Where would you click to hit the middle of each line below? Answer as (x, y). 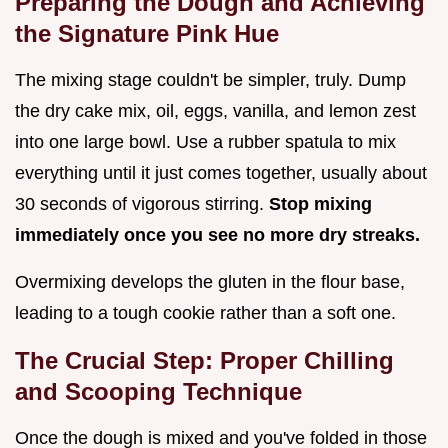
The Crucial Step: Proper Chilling (204, 361)
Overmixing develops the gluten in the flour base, (210, 282)
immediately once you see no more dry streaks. (217, 235)
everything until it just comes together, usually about (221, 173)
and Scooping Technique (158, 392)
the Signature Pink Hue (147, 34)
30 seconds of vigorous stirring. (142, 204)
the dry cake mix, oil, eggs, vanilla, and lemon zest (215, 111)
